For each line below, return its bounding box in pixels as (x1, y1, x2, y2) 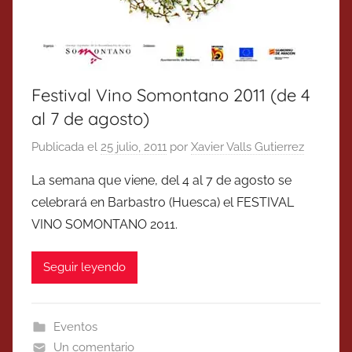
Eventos (53, 319, 97, 334)
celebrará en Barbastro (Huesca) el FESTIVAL (31, 194, 294, 210)
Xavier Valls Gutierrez (191, 139, 304, 154)
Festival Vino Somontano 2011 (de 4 (31, 84, 310, 107)
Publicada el (31, 139, 101, 154)
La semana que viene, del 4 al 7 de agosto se (31, 172, 291, 188)
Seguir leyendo (43, 260, 126, 275)
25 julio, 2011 (101, 139, 167, 154)
